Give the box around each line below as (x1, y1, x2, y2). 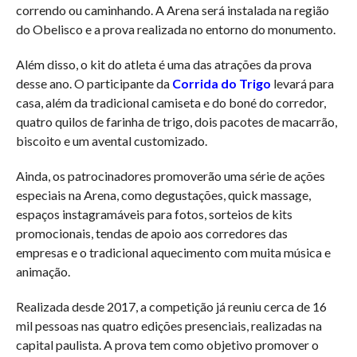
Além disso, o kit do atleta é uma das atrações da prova (15, 56, 312, 72)
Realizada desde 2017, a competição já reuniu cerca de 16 (15, 298, 327, 314)
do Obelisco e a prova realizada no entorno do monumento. (15, 21, 335, 37)
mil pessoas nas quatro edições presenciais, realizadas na (15, 317, 322, 333)
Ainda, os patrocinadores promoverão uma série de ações (15, 167, 325, 183)
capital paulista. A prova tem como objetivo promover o (15, 336, 319, 352)
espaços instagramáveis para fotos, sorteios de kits (15, 206, 292, 222)
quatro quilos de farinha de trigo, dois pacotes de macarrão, (15, 113, 337, 129)
